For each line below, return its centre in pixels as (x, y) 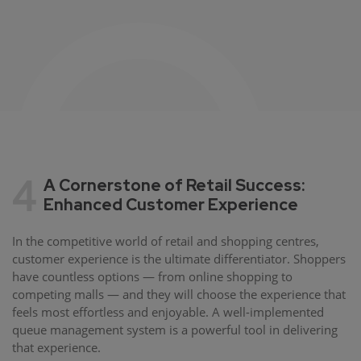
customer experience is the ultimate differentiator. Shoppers (179, 259)
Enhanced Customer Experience (171, 205)
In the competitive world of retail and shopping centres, (166, 241)
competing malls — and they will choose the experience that (179, 295)
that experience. (56, 348)
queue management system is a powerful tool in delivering (175, 330)
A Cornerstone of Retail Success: (174, 186)
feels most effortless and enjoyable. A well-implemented (168, 312)
